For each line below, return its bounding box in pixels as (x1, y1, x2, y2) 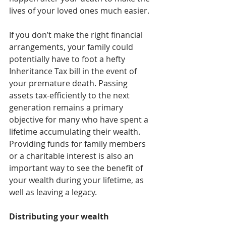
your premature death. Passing (9, 77, 130, 89)
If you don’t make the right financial (9, 29, 145, 40)
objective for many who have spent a (9, 114, 150, 125)
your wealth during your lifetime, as (9, 174, 146, 186)
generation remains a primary (9, 101, 125, 113)
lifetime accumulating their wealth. (9, 126, 142, 137)
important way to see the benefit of (9, 162, 145, 174)
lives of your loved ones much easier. (9, 5, 149, 16)
